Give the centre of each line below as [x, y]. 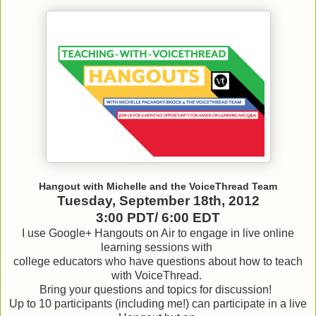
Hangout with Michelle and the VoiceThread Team [158, 187]
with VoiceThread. [158, 276]
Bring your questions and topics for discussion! [158, 290]
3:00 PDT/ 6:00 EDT [158, 218]
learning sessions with [158, 248]
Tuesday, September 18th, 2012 [158, 201]
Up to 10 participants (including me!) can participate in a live [158, 304]
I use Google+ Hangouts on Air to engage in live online [158, 233]
